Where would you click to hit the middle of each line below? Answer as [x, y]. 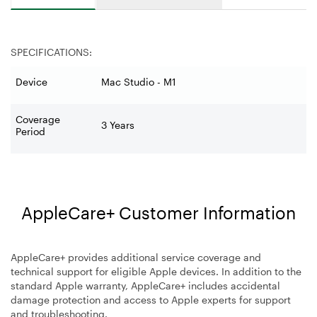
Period [30, 131]
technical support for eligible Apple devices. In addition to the [156, 271]
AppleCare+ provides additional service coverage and [136, 257]
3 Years [118, 125]
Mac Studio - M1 [139, 81]
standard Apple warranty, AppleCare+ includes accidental [145, 285]
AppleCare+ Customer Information [158, 212]
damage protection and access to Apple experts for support [151, 299]
